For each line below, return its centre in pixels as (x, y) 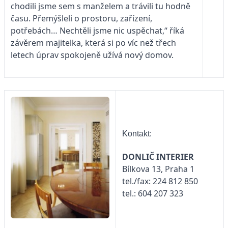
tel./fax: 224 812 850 (161, 181)
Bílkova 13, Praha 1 (159, 169)
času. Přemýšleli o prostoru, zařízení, (81, 18)
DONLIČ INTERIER (158, 157)
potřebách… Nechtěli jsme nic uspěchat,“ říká (97, 30)
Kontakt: (137, 134)
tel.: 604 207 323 (154, 194)
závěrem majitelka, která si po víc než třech (93, 42)
